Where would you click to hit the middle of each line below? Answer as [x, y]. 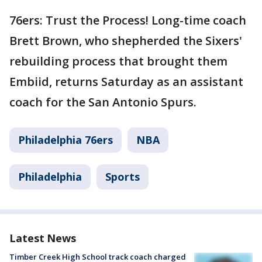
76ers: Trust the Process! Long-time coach [128, 20]
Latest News [43, 238]
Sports [123, 177]
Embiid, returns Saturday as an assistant [126, 82]
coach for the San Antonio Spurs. [103, 102]
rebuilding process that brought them [118, 61]
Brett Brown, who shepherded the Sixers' [126, 41]
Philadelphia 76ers [65, 140]
